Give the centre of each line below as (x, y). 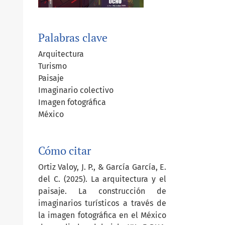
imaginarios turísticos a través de (102, 203)
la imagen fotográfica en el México (102, 215)
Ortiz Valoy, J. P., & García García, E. (102, 167)
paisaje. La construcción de (102, 191)
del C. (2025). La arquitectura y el (102, 179)
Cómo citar (65, 150)
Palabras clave (73, 37)
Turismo (52, 66)
